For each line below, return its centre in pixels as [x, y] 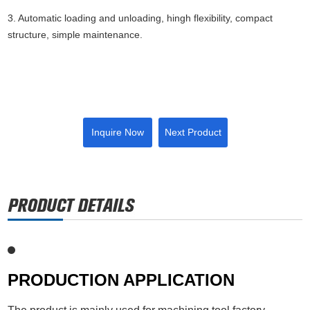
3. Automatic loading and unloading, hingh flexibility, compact [140, 18]
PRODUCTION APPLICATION [121, 280]
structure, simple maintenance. [75, 35]
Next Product [193, 133]
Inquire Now [117, 133]
